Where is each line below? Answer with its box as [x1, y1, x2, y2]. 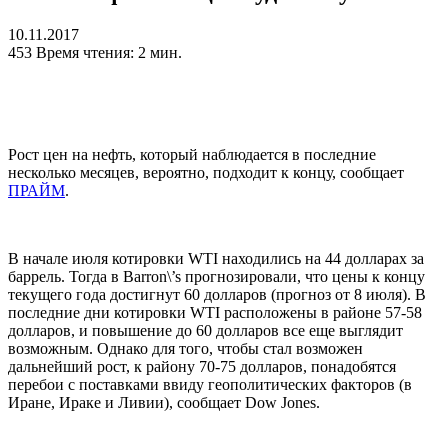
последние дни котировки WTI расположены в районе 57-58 [8, 304, 422, 322]
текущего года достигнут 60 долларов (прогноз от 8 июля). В [8, 286, 426, 304]
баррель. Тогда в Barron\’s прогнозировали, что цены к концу [8, 268, 425, 286]
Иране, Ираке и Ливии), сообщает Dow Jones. [8, 394, 320, 412]
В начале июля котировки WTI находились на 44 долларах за [8, 250, 424, 268]
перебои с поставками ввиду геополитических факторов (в [8, 376, 412, 394]
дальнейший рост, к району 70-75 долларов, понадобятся [8, 358, 396, 376]
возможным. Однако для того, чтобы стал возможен [8, 340, 363, 358]
